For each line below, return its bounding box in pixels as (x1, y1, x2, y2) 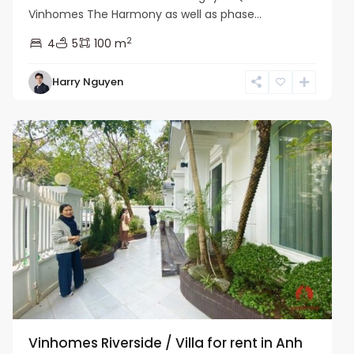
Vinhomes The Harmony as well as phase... (28, 6, 262, 22)
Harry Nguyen (52, 73, 124, 89)
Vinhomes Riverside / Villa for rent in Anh (28, 333, 303, 352)
